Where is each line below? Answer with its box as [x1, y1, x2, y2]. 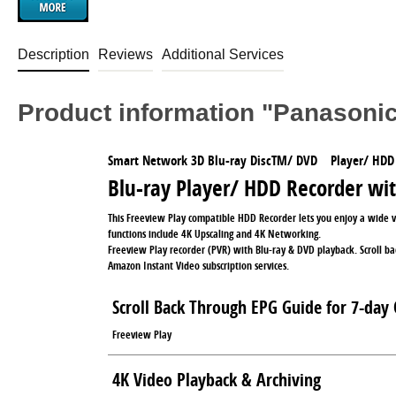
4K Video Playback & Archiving [112, 368, 321, 392]
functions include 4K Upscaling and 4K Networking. [108, 226, 321, 242]
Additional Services [162, 47, 284, 63]
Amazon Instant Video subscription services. [108, 258, 289, 274]
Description [18, 47, 89, 63]
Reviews [98, 47, 153, 63]
